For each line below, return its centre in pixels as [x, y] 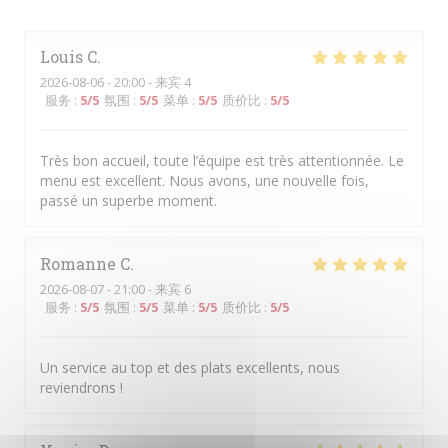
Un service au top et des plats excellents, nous [190, 367]
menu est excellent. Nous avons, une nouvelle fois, [204, 180]
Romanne [78, 263]
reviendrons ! [81, 387]
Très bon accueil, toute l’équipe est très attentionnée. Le [222, 160]
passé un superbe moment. [128, 200]
